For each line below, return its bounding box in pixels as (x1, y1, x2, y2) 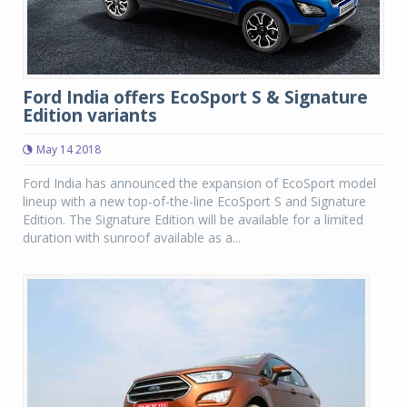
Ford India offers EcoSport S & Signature (23, 84, 368, 109)
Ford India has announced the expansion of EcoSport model (23, 174, 376, 192)
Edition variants (23, 103, 157, 127)
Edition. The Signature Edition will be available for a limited (23, 210, 363, 228)
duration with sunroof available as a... (23, 228, 241, 246)
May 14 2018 (36, 141, 101, 157)
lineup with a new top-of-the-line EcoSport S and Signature (23, 192, 366, 210)
